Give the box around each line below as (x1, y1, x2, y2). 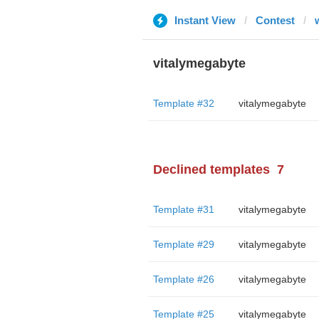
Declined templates (152, 162, 270, 177)
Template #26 (152, 273, 214, 285)
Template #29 (152, 239, 214, 250)
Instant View (174, 14, 236, 26)
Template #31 (152, 204, 214, 215)
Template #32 (152, 98, 214, 109)
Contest (255, 14, 295, 26)
